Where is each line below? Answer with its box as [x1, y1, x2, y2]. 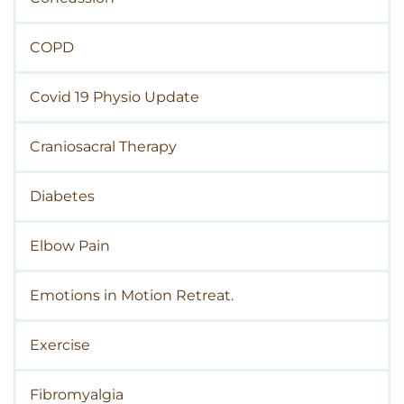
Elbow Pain [30, 236, 110, 254]
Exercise [30, 335, 90, 353]
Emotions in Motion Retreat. [30, 286, 234, 304]
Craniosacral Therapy [30, 137, 177, 155]
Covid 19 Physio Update [30, 87, 199, 106]
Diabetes [30, 187, 95, 205]
